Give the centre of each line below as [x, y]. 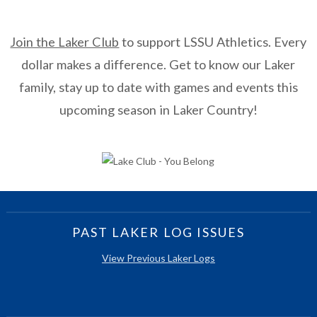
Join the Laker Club [65, 42]
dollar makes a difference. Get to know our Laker [158, 65]
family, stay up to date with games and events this [158, 87]
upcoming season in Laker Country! [158, 110]
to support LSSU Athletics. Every [213, 42]
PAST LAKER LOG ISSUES [158, 232]
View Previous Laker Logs [158, 258]
